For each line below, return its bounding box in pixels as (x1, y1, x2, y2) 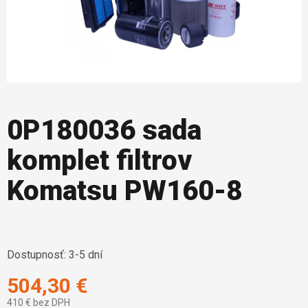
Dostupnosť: (7, 248, 66, 262)
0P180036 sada (7, 114, 201, 147)
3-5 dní (69, 248, 102, 262)
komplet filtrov (7, 144, 192, 177)
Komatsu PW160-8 (7, 175, 242, 208)
